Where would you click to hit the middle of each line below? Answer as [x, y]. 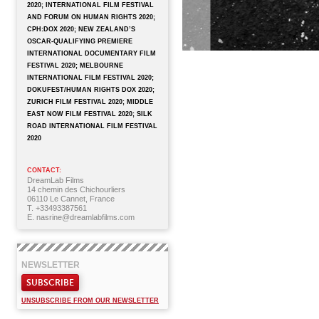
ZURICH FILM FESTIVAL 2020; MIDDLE [90, 102]
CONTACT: [44, 170]
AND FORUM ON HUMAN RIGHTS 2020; [91, 17]
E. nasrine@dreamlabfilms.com [81, 217]
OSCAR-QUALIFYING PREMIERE [80, 41]
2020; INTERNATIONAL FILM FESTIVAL [90, 5]
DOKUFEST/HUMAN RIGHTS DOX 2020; [91, 90]
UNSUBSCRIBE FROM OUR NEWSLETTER [90, 300]
